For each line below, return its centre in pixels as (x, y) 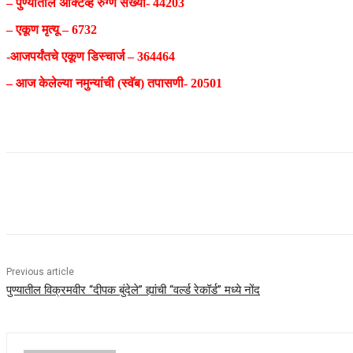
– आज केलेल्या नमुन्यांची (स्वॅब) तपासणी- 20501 (114, 84)
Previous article (40, 272)
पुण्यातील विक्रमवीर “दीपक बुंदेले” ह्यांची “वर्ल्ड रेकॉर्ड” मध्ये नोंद (133, 290)
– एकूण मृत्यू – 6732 (52, 30)
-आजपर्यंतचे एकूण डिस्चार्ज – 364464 (91, 57)
